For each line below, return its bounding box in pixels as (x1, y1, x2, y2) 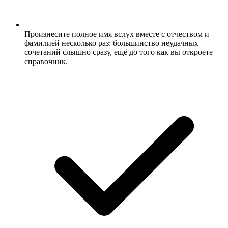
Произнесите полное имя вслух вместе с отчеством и (24, 29, 209, 38)
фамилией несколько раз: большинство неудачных (24, 38, 198, 47)
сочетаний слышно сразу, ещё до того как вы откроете (24, 47, 213, 56)
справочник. (24, 56, 68, 66)
